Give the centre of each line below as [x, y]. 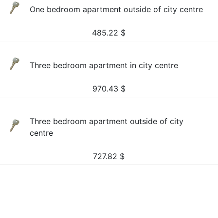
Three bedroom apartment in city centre [104, 65]
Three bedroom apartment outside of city [107, 121]
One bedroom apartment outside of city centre [117, 9]
